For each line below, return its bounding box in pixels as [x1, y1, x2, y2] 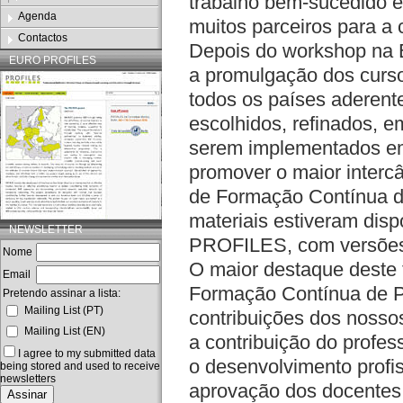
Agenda [18, 10, 57, 22]
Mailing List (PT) [24, 304, 103, 317]
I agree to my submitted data [18, 347, 156, 360]
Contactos [18, 31, 67, 44]
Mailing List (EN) [24, 325, 105, 337]
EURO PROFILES [9, 54, 96, 67]
